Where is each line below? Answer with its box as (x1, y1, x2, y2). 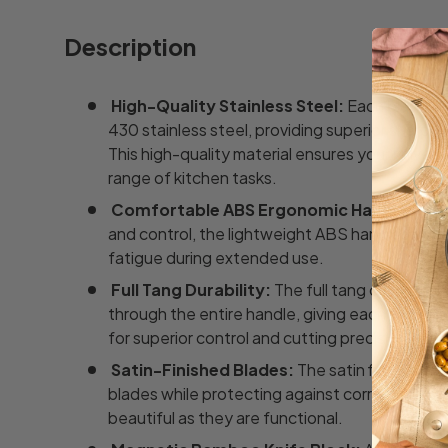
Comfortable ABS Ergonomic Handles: (111, 198, 422, 220)
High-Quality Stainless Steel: (111, 94, 344, 116)
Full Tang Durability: (111, 278, 271, 300)
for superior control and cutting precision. (108, 326, 412, 348)
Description (64, 31, 196, 61)
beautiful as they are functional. (108, 406, 343, 428)
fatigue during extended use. (108, 246, 324, 268)
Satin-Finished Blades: (111, 358, 294, 380)
